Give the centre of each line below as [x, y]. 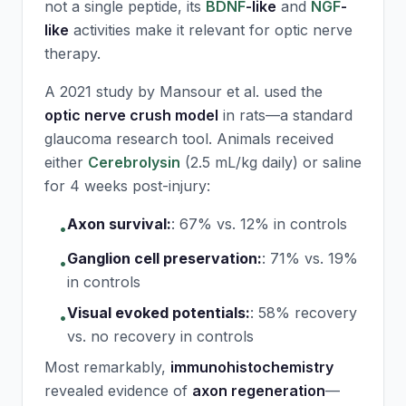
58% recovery [308, 313]
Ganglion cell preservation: [164, 258]
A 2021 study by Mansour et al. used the [184, 92]
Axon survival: [119, 224]
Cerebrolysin [134, 162]
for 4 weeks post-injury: [127, 186]
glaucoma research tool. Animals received [189, 139]
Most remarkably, [107, 367]
